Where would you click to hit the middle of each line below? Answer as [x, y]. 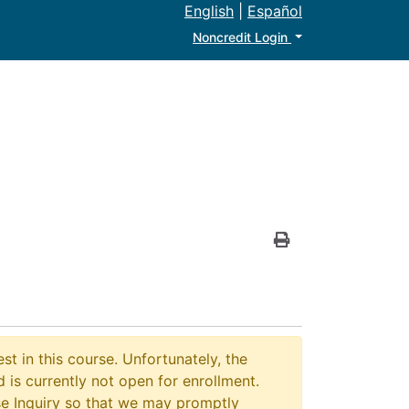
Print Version [325, 261]
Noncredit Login [242, 37]
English [209, 11]
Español [275, 11]
